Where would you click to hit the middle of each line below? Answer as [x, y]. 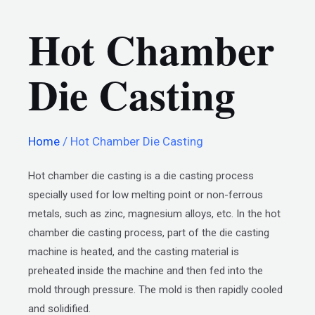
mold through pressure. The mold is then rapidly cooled [155, 289]
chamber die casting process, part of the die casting [149, 232]
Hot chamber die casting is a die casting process [141, 175]
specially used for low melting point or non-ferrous [146, 194]
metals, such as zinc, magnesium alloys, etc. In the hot [154, 213]
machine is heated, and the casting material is [134, 251]
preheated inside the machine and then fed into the [146, 270]
